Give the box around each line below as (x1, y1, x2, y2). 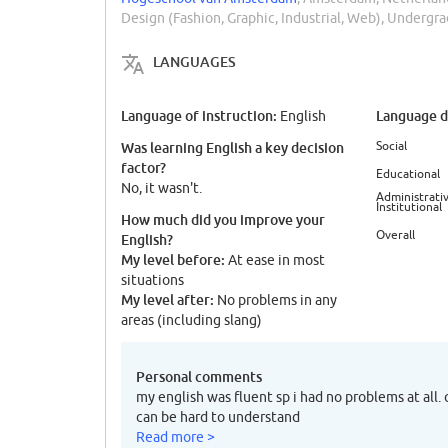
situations (121, 272, 184, 289)
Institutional (376, 200, 442, 214)
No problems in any (214, 292, 337, 309)
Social (376, 139, 407, 152)
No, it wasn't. (121, 180, 202, 197)
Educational (376, 167, 440, 181)
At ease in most (225, 252, 325, 269)
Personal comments (136, 368, 262, 386)
